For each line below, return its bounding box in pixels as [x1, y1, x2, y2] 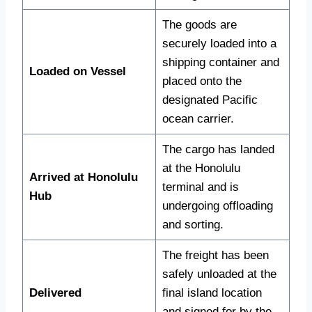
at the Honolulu [162, 162, 240, 175]
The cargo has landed [162, 143, 274, 157]
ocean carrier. [162, 112, 234, 126]
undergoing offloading [162, 199, 273, 213]
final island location [162, 286, 262, 300]
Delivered [29, 286, 81, 300]
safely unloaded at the [162, 267, 276, 281]
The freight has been [162, 249, 269, 263]
